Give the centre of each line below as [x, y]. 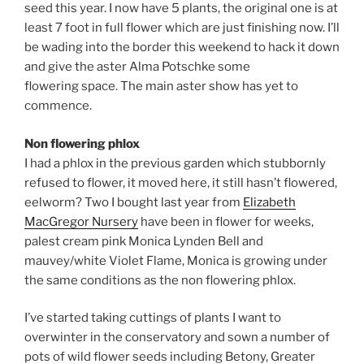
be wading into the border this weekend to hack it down [182, 48]
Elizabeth [269, 202]
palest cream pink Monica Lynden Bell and [144, 241]
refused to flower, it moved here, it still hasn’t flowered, [181, 182]
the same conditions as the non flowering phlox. [160, 280]
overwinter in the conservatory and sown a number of [177, 338]
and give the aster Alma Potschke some [137, 67]
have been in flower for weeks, [226, 221]
